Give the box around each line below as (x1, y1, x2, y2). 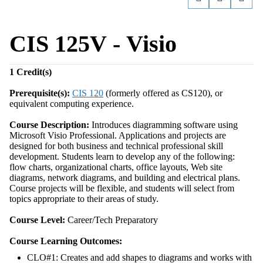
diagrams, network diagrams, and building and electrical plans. (9, 173, 240, 183)
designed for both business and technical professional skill (9, 141, 223, 151)
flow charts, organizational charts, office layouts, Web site (9, 162, 222, 172)
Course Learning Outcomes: (9, 236, 122, 246)
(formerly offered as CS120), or (103, 88, 222, 98)
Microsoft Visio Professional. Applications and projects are (9, 130, 226, 140)
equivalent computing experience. (9, 99, 136, 109)
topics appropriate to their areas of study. (9, 194, 161, 204)
